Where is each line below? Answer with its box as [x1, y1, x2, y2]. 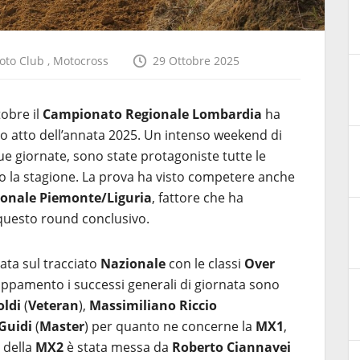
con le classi [166, 255, 244, 272]
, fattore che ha [152, 189, 243, 207]
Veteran [28, 297, 79, 314]
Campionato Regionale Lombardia [43, 105, 262, 123]
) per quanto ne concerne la [84, 317, 256, 335]
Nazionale [100, 255, 166, 272]
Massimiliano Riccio [89, 297, 217, 314]
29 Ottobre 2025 [153, 53, 239, 68]
